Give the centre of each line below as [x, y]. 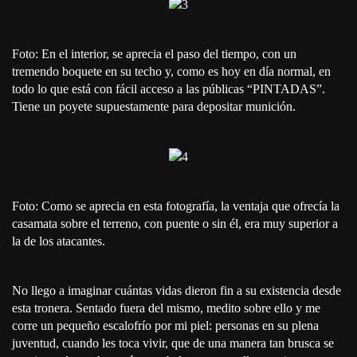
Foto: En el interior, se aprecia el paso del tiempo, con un [154, 53]
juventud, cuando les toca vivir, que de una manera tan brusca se [173, 343]
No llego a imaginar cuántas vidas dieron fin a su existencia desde [177, 291]
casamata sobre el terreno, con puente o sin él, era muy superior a [175, 224]
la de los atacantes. [59, 241]
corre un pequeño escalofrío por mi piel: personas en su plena [165, 326]
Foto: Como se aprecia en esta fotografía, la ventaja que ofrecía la [176, 206]
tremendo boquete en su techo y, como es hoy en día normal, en [171, 71]
